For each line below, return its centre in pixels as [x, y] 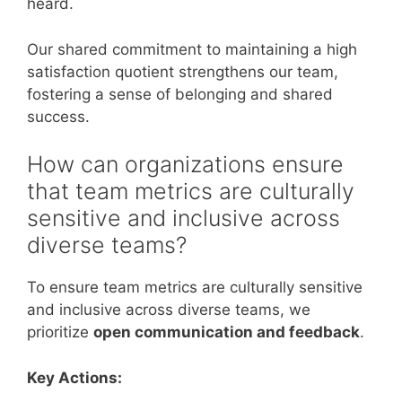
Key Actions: [74, 377]
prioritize [60, 332]
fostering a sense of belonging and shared [180, 94]
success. [58, 116]
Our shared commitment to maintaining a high [192, 49]
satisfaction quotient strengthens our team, [183, 71]
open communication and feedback [227, 332]
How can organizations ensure [185, 164]
